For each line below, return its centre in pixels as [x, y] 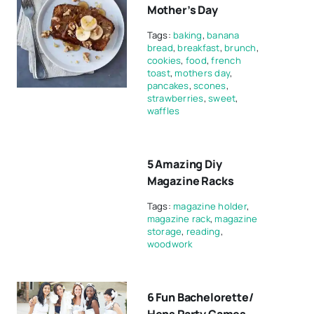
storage [164, 231]
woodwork [170, 244]
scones [210, 86]
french [226, 60]
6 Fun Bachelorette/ [200, 297]
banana [223, 35]
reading [203, 231]
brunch [240, 48]
